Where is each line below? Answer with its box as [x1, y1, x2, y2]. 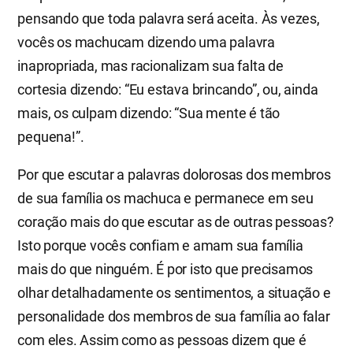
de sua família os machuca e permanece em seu [17, 189, 314, 206]
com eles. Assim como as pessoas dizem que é [17, 331, 307, 348]
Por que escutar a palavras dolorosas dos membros [17, 165, 331, 183]
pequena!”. [17, 128, 84, 145]
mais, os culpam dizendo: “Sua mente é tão [17, 104, 281, 121]
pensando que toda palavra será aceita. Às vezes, [17, 9, 320, 27]
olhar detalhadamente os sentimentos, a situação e [17, 284, 331, 301]
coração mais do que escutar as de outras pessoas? [17, 213, 334, 230]
